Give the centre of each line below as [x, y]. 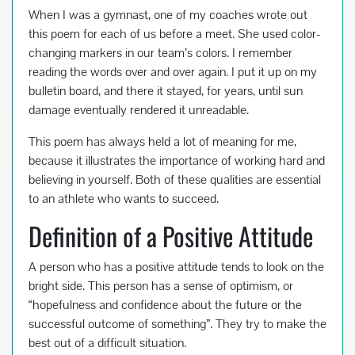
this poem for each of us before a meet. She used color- [175, 34]
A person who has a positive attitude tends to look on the [176, 267]
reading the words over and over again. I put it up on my [173, 72]
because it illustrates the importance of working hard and [177, 161]
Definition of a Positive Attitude [171, 236]
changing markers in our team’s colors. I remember [160, 53]
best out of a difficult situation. [107, 343]
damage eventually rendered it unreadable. [139, 110]
